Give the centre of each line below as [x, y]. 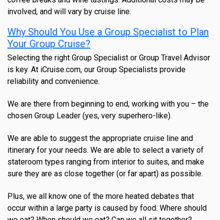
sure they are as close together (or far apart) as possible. [105, 174]
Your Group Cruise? [49, 44]
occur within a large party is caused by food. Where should [107, 208]
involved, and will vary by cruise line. [69, 12]
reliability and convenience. [54, 82]
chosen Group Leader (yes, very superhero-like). [90, 116]
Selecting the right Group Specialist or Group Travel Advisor [109, 58]
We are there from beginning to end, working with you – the [108, 104]
